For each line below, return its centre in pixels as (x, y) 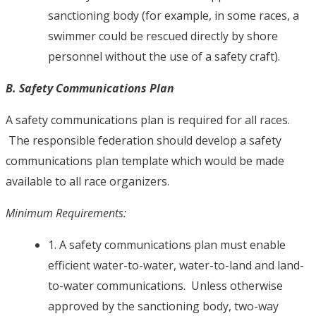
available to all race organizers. (87, 182)
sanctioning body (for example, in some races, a (174, 16)
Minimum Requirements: (70, 213)
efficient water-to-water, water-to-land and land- (176, 266)
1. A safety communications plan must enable (167, 245)
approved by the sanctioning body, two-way (163, 306)
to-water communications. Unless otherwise (165, 286)
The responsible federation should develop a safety (144, 141)
